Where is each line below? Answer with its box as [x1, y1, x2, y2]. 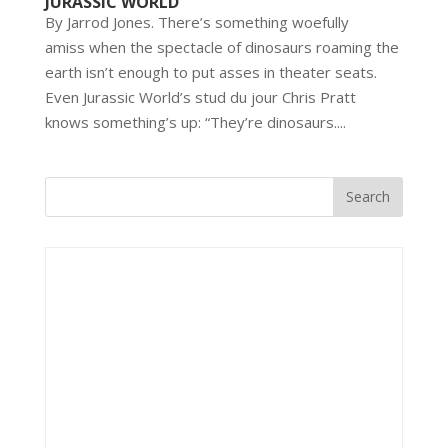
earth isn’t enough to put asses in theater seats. [44, 61, 377, 82]
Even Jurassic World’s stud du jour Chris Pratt [44, 86, 356, 107]
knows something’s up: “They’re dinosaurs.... [44, 111, 346, 132]
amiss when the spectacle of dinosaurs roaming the [44, 36, 399, 57]
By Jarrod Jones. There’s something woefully [44, 11, 349, 32]
